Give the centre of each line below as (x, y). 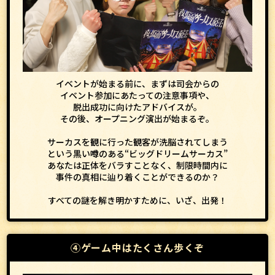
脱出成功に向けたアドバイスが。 (137, 107)
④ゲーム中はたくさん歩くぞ (137, 247)
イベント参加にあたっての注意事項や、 (137, 95)
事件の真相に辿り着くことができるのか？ (137, 176)
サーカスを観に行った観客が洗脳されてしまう (137, 141)
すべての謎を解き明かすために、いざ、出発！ (137, 200)
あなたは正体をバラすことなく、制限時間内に (137, 165)
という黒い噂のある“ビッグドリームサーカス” (137, 153)
